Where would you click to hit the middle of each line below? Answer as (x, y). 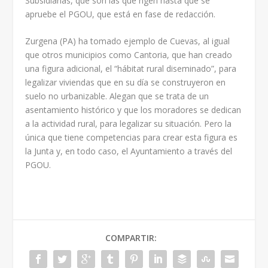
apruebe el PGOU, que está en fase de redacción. (121, 14)
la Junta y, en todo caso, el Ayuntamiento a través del (129, 151)
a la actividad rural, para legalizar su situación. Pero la (129, 123)
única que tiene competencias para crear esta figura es (132, 137)
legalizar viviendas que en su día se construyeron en (126, 82)
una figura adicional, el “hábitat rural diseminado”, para (131, 68)
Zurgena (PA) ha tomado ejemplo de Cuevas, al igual (128, 41)
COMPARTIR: (131, 237)
